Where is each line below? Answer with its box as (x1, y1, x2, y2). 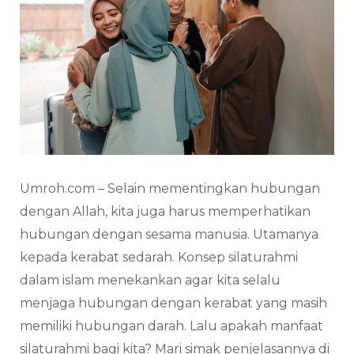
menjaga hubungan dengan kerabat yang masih (20, 295, 327, 311)
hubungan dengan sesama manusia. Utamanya (20, 226, 318, 242)
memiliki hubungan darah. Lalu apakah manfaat (20, 318, 323, 333)
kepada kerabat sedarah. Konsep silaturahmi (20, 249, 298, 265)
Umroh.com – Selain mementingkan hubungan (20, 180, 320, 196)
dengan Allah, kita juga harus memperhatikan (20, 203, 311, 219)
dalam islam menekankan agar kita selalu (20, 272, 281, 288)
